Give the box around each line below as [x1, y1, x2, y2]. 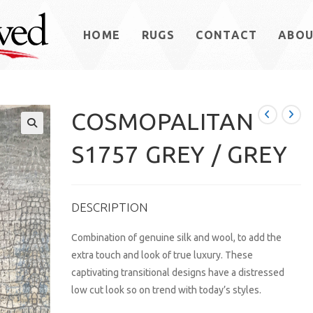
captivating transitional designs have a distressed [71, 267, 285, 278]
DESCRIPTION [71, 201, 149, 214]
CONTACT [196, 29, 258, 41]
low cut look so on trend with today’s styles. [71, 284, 262, 296]
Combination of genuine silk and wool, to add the [71, 232, 282, 243]
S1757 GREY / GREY [71, 140, 288, 167]
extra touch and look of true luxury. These [71, 249, 254, 261]
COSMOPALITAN [71, 108, 254, 134]
